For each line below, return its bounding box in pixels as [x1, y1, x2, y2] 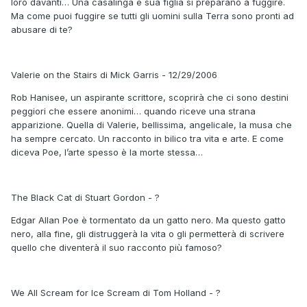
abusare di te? [11, 23, 73, 35]
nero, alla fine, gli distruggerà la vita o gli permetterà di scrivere [11, 228, 284, 239]
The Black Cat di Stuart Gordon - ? [11, 191, 160, 203]
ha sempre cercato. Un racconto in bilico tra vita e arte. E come [11, 132, 284, 144]
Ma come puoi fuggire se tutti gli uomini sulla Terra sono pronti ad [11, 10, 294, 21]
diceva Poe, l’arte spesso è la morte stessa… [11, 146, 203, 158]
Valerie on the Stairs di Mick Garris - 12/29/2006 [11, 69, 217, 80]
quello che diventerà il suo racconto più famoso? [11, 241, 222, 253]
